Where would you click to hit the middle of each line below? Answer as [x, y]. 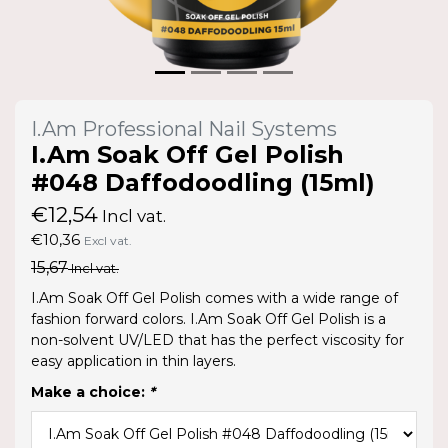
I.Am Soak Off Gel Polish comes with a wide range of [214, 297]
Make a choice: [90, 391]
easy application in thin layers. [133, 360]
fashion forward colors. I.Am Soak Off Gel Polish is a [208, 318]
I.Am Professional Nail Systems [184, 128]
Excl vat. [108, 240]
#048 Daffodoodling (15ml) [203, 182]
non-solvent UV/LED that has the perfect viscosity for [217, 339]
